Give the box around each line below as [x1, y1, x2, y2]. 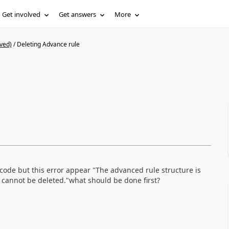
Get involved [2, 10, 41, 19]
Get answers [59, 10, 97, 19]
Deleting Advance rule [16, 40, 80, 49]
